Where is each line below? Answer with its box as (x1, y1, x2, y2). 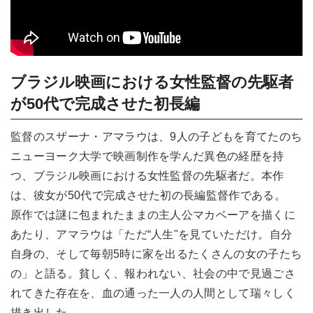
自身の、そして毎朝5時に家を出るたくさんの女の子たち (10, 248, 303, 261)
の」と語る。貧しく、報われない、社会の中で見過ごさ (10, 268, 296, 280)
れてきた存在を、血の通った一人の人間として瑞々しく (10, 287, 296, 300)
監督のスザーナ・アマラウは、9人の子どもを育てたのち (10, 131, 303, 143)
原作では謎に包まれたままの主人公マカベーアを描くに (10, 209, 296, 221)
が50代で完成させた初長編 (10, 94, 200, 112)
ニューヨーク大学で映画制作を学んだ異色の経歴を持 (10, 150, 284, 163)
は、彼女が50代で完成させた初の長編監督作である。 (10, 189, 286, 202)
